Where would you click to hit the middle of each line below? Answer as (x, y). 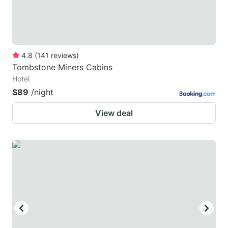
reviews (64, 55)
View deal (114, 113)
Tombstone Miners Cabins (62, 67)
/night (42, 92)
